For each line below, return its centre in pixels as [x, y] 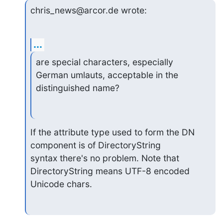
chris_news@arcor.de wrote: [88, 10]
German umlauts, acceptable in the [107, 75]
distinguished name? [77, 88]
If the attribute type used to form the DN [112, 132]
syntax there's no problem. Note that [105, 158]
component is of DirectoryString [95, 145]
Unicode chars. [61, 184]
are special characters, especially [104, 62]
